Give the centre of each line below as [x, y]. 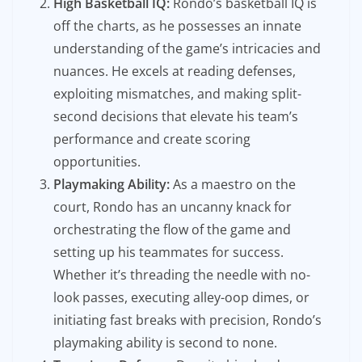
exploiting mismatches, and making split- [177, 93]
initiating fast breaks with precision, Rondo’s [187, 320]
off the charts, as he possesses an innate [177, 25]
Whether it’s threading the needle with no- [182, 274]
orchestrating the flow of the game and [172, 229]
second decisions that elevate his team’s [176, 116]
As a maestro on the [233, 184]
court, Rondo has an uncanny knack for [173, 206]
